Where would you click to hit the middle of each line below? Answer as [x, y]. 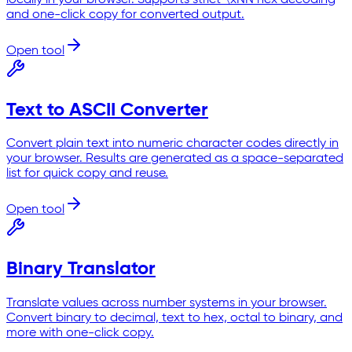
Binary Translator [81, 269]
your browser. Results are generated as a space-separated [175, 159]
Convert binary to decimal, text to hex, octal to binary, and [174, 319]
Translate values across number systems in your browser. [167, 304]
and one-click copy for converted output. [125, 15]
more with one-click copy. [80, 334]
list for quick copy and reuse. [87, 174]
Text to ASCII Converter [107, 110]
